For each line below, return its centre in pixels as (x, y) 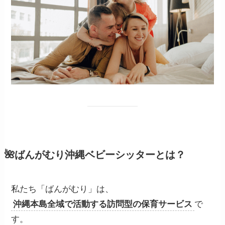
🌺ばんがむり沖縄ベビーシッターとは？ (95, 154)
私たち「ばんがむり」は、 (63, 189)
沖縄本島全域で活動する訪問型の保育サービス (103, 204)
